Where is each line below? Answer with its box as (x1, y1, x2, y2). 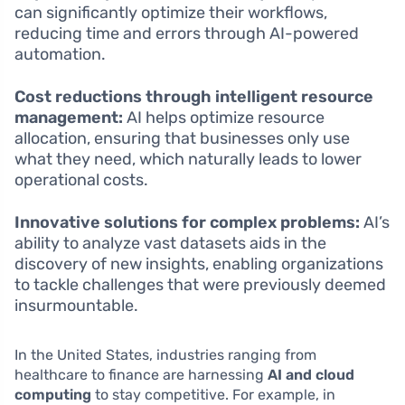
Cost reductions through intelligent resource (14, 87, 373, 108)
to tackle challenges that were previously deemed (14, 275, 386, 296)
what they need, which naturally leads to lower (14, 149, 362, 170)
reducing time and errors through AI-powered (14, 24, 359, 44)
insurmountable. (14, 296, 138, 316)
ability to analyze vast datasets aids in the (14, 233, 326, 254)
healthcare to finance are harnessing (14, 366, 268, 384)
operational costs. (14, 170, 148, 191)
